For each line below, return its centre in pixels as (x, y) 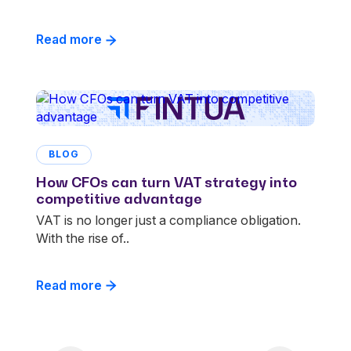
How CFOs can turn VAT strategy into (166, 181)
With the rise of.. (83, 238)
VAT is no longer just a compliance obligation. (168, 220)
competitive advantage (119, 198)
